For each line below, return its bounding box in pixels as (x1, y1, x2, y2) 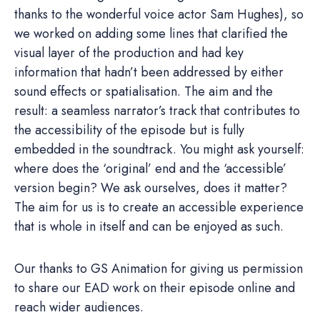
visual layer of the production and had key (14, 43, 244, 62)
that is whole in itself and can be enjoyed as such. (14, 216, 284, 236)
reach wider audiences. (14, 297, 144, 316)
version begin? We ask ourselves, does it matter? (14, 178, 287, 197)
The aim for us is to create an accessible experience (14, 197, 304, 216)
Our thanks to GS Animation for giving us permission (14, 259, 303, 278)
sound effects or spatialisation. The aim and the (14, 81, 273, 101)
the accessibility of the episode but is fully (14, 120, 244, 139)
